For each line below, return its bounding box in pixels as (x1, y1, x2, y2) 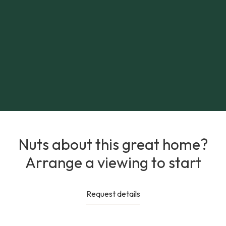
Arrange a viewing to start (25, 152, 201, 172)
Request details (86, 188, 140, 199)
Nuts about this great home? (18, 134, 208, 154)
